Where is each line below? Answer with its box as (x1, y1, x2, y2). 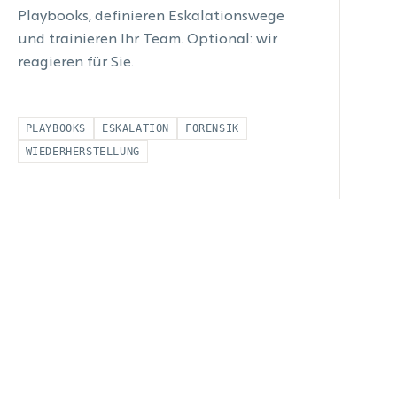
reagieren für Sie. (17, 56, 134, 70)
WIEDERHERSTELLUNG (25, 145, 140, 158)
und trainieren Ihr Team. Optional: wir (17, 33, 277, 47)
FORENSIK (185, 122, 239, 135)
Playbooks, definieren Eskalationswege (17, 10, 284, 24)
